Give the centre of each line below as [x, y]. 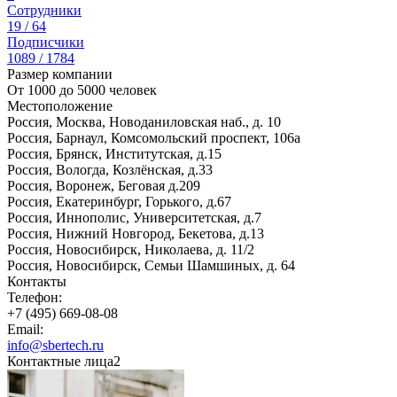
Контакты [37, 281]
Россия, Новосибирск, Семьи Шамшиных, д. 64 [151, 265]
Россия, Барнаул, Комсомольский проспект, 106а [154, 138]
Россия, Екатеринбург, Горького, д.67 [119, 202]
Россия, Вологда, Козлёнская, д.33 [110, 170]
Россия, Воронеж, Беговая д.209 [104, 186]
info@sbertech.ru [55, 345]
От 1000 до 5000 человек [82, 90]
